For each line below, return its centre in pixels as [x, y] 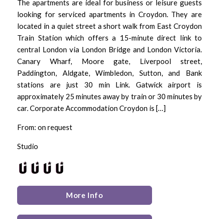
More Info [85, 195]
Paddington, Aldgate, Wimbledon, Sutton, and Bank [109, 73]
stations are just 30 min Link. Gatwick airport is [109, 84]
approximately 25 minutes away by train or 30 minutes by [109, 96]
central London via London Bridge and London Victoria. [109, 49]
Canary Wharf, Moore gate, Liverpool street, [109, 61]
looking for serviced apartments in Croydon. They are [109, 14]
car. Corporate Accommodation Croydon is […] [91, 108]
